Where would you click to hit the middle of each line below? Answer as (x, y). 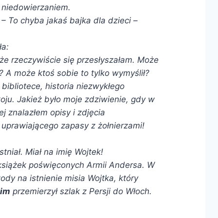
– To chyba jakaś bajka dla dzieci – (69, 20)
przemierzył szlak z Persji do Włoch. (81, 191)
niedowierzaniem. (36, 7)
